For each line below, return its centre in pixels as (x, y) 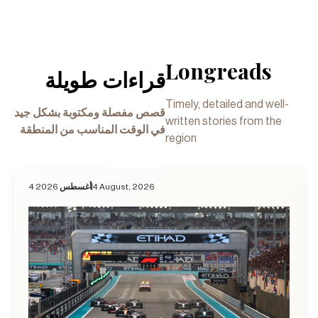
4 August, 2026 (124, 186)
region (181, 138)
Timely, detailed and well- (227, 104)
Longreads (219, 71)
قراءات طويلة (105, 79)
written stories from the (224, 121)
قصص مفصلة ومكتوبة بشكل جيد (90, 113)
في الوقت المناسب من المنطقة (93, 130)
